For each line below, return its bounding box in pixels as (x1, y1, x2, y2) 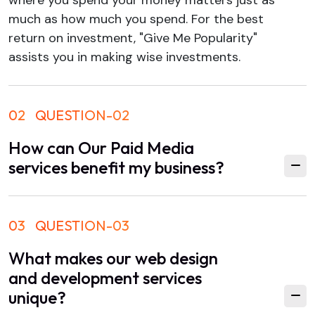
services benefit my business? (8, 156, 224, 178)
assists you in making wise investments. (8, 48, 240, 65)
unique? (8, 286, 66, 308)
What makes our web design (8, 247, 218, 269)
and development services (8, 266, 202, 288)
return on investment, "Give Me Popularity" (8, 29, 257, 46)
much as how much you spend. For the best (8, 10, 264, 27)
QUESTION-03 (35, 216, 129, 234)
